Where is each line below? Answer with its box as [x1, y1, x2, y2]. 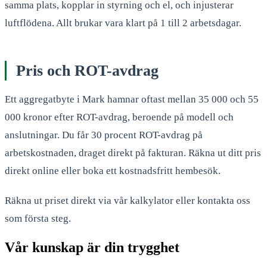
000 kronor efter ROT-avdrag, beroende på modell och [5, 111, 234, 123]
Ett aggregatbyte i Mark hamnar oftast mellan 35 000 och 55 [5, 93, 259, 105]
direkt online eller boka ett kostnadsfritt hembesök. [5, 164, 221, 176]
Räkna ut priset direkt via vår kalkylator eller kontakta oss [5, 194, 250, 206]
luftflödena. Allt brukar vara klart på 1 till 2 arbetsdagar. [5, 17, 241, 29]
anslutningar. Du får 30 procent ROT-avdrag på [5, 129, 203, 141]
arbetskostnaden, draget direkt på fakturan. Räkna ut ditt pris [5, 147, 261, 159]
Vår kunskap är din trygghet [5, 239, 179, 255]
